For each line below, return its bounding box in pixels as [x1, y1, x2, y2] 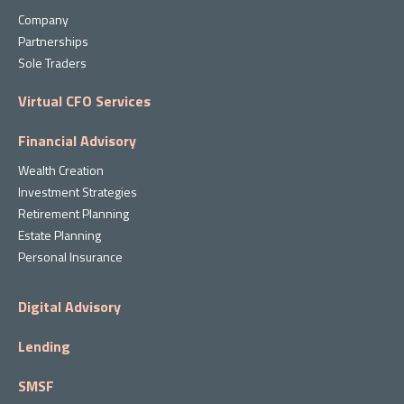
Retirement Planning [18, 204, 129, 224]
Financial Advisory [18, 130, 136, 152]
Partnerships [18, 32, 88, 51]
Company [18, 10, 69, 30]
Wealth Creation [18, 161, 104, 180]
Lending [18, 335, 70, 358]
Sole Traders [18, 53, 87, 73]
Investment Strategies [18, 182, 137, 202]
